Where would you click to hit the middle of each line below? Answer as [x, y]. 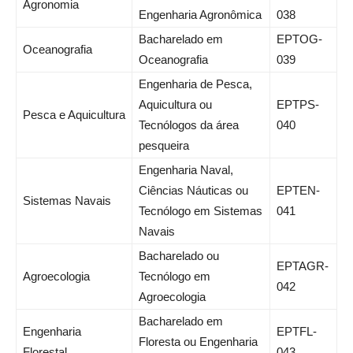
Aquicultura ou [175, 105]
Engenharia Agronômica [200, 15]
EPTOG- [299, 39]
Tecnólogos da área [189, 125]
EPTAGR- [303, 266]
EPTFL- [297, 332]
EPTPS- [298, 105]
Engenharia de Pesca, [195, 84]
